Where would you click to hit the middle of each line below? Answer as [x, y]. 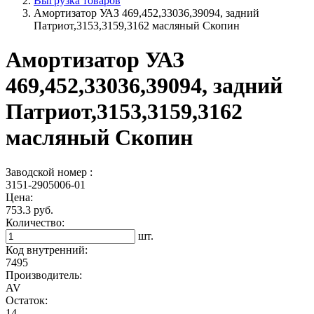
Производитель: [44, 275]
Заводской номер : [49, 172]
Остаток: [27, 300]
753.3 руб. [29, 210]
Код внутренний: [47, 250]
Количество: [35, 222]
